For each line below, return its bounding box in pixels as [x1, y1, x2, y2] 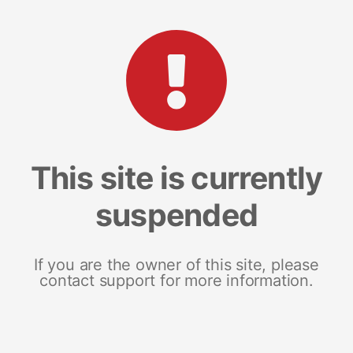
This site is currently [30, 158, 323, 196]
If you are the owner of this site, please [34, 255, 319, 274]
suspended [95, 195, 258, 233]
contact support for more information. [39, 270, 314, 290]
